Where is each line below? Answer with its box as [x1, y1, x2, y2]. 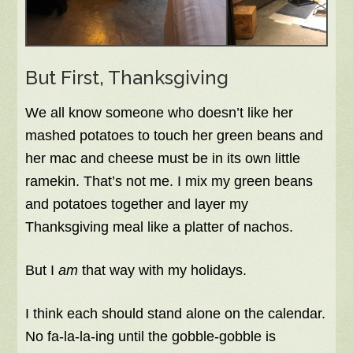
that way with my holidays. [78, 262, 247, 279]
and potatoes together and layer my [25, 196, 249, 213]
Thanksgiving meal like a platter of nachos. [25, 219, 294, 236]
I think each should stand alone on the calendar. [25, 306, 326, 322]
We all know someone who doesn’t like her [25, 105, 294, 121]
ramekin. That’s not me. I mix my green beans [25, 173, 314, 190]
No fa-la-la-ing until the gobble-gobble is [25, 329, 277, 345]
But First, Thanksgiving [25, 66, 229, 90]
